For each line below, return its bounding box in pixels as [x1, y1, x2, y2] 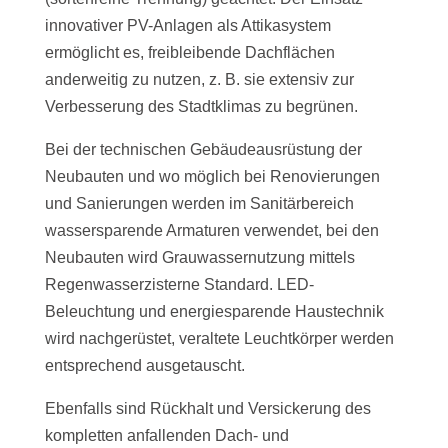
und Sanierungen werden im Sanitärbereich [44, 195, 354, 213]
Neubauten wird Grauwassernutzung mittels [44, 249, 355, 267]
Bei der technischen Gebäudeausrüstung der [44, 141, 362, 159]
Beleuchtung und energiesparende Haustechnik [44, 303, 384, 321]
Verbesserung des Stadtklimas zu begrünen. [44, 98, 358, 116]
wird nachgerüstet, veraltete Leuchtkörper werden [44, 330, 394, 348]
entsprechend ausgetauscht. [44, 357, 245, 375]
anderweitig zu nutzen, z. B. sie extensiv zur [44, 71, 354, 89]
